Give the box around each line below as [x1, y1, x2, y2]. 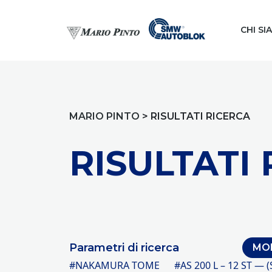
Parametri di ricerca [69, 240, 179, 254]
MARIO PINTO [69, 110, 140, 122]
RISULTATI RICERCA [151, 110, 250, 122]
